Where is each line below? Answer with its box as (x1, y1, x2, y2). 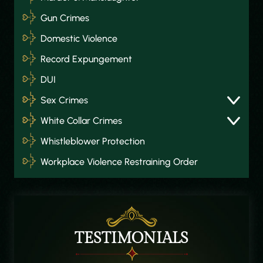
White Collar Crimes (41, 115, 122, 126)
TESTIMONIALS (75, 230, 188, 247)
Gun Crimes (41, 12, 89, 23)
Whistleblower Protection (41, 136, 145, 147)
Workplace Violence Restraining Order (41, 156, 198, 167)
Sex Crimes (41, 95, 88, 106)
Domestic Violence (41, 33, 117, 44)
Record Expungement (41, 53, 132, 65)
